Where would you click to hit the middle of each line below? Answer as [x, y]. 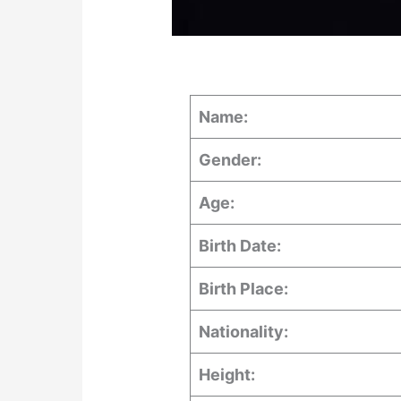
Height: [227, 374]
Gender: [230, 159]
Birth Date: [240, 245]
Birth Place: [244, 288]
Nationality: [244, 331]
